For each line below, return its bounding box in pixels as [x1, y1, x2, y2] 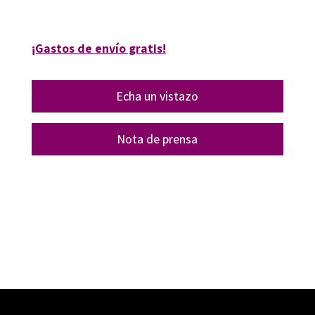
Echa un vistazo [116, 87, 199, 104]
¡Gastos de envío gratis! [31, 39, 166, 56]
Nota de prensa [117, 130, 198, 147]
